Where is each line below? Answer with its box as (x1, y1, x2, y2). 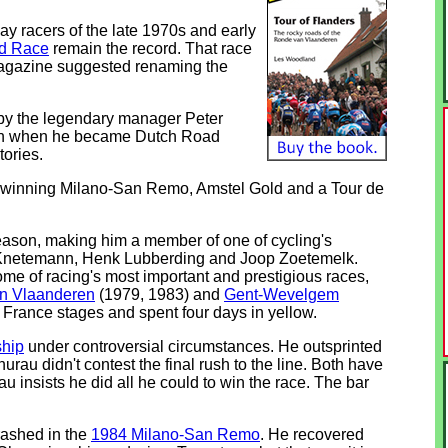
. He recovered (260, 426, 364, 444)
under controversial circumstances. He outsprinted (24, 338, 382, 356)
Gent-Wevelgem (224, 286, 339, 304)
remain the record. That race (49, 40, 252, 58)
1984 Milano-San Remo (91, 426, 260, 444)
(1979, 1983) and (95, 286, 224, 304)
